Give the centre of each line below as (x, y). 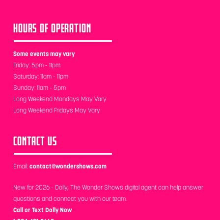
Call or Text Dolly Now (42, 210)
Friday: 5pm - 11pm (37, 65)
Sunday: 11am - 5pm (39, 87)
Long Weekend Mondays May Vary (60, 99)
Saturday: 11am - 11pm (41, 76)
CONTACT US (35, 141)
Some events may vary (44, 54)
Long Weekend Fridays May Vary (56, 110)
